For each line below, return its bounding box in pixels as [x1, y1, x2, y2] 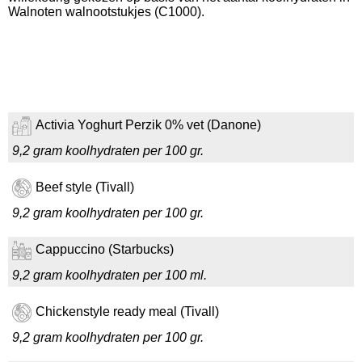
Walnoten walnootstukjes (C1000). [8, 5, 204, 19]
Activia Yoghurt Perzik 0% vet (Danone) [36, 118, 261, 133]
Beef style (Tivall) [36, 180, 134, 195]
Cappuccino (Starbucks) [36, 242, 174, 257]
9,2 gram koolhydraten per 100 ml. [12, 268, 207, 282]
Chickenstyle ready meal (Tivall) [36, 305, 219, 319]
